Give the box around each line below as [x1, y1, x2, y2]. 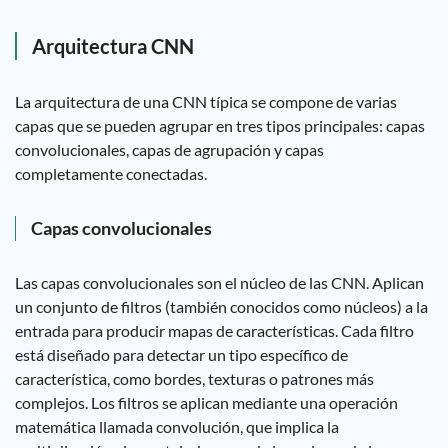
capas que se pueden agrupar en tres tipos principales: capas [15, 116, 425, 135]
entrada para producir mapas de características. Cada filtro [15, 321, 414, 340]
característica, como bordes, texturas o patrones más [15, 369, 374, 388]
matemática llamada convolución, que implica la [15, 417, 339, 436]
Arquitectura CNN [32, 34, 194, 58]
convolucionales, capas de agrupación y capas [15, 140, 324, 159]
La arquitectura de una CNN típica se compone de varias [15, 92, 397, 111]
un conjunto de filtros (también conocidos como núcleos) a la [15, 297, 428, 316]
